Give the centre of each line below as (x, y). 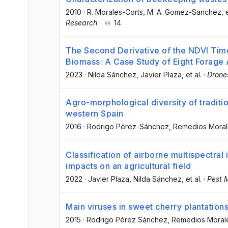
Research (81, 23)
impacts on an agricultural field (128, 166)
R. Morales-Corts (115, 12)
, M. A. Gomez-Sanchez (182, 12)
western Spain (95, 114)
